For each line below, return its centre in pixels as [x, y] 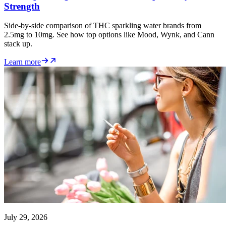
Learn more [22, 62]
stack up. [18, 44]
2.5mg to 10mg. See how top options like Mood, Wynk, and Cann [109, 35]
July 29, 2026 [26, 217]
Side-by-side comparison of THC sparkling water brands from [103, 26]
